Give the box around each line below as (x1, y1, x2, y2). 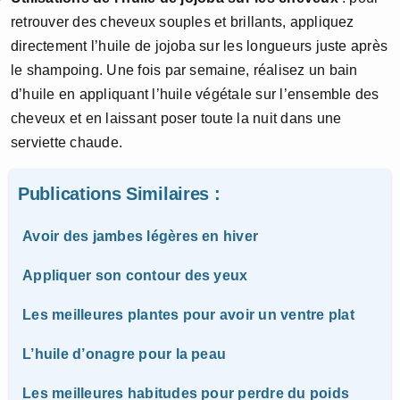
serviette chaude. (11, 135, 123, 151)
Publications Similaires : (18, 184, 221, 204)
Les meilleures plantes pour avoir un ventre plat (22, 307, 354, 323)
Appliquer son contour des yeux (22, 268, 248, 284)
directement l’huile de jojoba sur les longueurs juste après (11, 38, 388, 54)
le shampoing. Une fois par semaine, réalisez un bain (11, 62, 358, 79)
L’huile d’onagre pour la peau (22, 346, 227, 362)
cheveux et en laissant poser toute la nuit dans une (11, 111, 342, 127)
